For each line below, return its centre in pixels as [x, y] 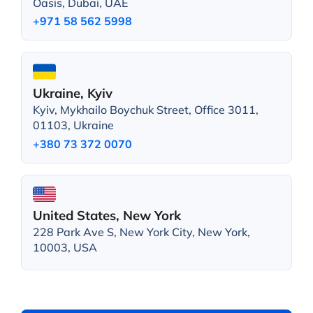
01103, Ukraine [73, 125]
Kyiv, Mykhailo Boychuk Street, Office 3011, [145, 110]
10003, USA [65, 248]
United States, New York [107, 215]
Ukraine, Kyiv [72, 93]
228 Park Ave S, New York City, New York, [141, 232]
